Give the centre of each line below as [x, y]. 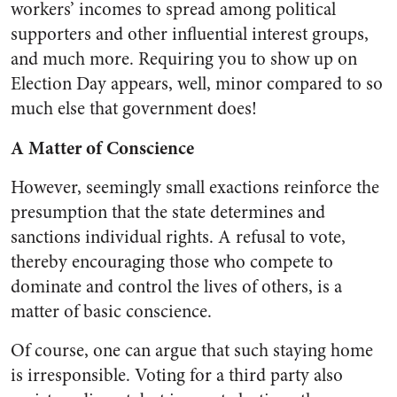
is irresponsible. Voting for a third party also [177, 375]
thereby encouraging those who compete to [172, 262]
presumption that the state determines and [168, 212]
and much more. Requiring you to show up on [184, 59]
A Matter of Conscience [102, 148]
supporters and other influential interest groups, [190, 34]
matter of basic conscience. [111, 311]
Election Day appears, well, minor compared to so [197, 84]
